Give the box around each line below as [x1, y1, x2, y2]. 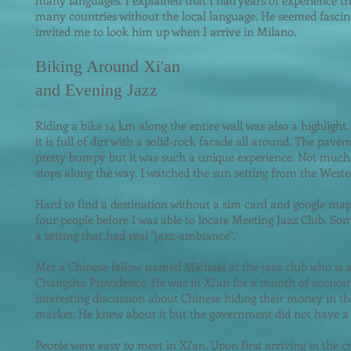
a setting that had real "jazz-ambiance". [35, 227, 235, 243]
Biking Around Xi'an [35, 56, 180, 76]
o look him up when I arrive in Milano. [97, 24, 296, 39]
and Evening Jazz [35, 80, 157, 100]
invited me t [35, 24, 97, 39]
